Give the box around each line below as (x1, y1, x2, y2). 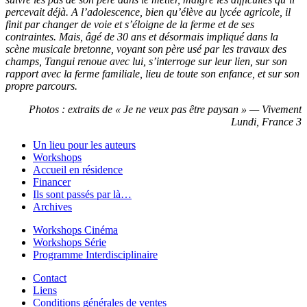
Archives (33, 201, 72, 213)
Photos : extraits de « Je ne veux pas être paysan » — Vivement (29, 103, 302, 116)
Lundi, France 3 (231, 116, 302, 128)
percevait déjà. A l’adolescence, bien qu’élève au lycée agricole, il (5, 6, 291, 19)
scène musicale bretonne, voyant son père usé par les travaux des (5, 43, 286, 56)
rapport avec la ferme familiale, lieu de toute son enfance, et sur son (5, 68, 299, 80)
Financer (33, 176, 71, 188)
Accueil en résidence (33, 164, 123, 176)
